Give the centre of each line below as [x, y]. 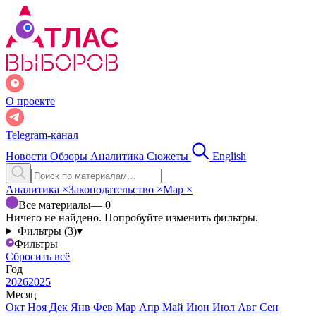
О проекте [30, 101]
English [229, 156]
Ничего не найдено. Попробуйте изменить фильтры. [132, 218]
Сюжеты [169, 156]
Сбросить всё [38, 256]
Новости [28, 156]
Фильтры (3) [47, 231]
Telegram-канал [42, 135]
